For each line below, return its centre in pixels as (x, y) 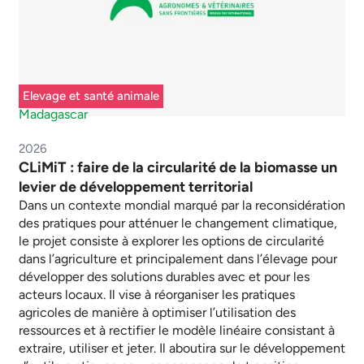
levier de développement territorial (136, 186)
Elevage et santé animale (91, 95)
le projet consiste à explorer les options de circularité (171, 240)
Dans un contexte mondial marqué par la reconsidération (182, 205)
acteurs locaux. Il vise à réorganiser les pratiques (157, 294)
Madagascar (53, 114)
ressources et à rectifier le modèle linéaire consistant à (177, 330)
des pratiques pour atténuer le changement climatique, (178, 223)
